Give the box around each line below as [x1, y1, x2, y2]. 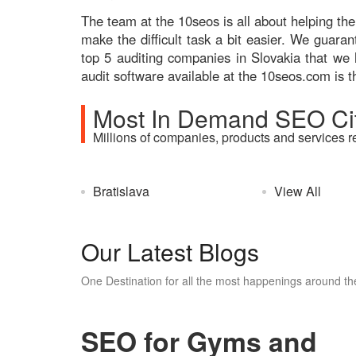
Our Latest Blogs [81, 234, 259, 269]
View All [274, 181, 321, 200]
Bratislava [93, 181, 149, 200]
